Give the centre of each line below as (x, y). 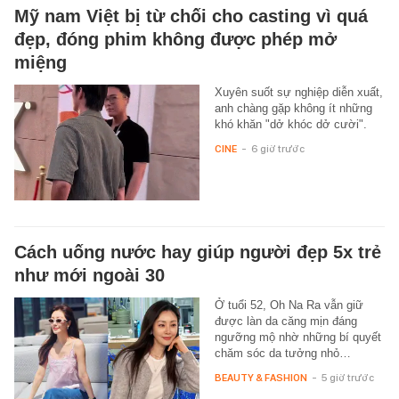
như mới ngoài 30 (90, 276)
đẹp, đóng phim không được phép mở (175, 40)
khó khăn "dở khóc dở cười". (290, 125)
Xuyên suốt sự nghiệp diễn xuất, (298, 93)
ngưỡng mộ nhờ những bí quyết (297, 338)
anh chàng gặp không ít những (293, 109)
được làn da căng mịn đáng (285, 322)
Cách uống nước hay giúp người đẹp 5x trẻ (198, 252)
